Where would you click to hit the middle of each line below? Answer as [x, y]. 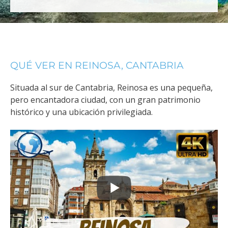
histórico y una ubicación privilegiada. [81, 112]
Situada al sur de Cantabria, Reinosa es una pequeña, [111, 88]
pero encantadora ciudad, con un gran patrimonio [105, 100]
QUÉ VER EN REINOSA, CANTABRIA [97, 66]
